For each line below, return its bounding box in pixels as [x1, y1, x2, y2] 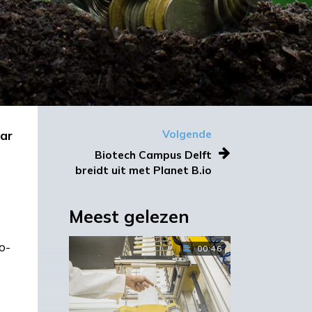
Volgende [162, 127, 212, 141]
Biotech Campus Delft [95, 148, 212, 162]
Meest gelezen [68, 205, 189, 228]
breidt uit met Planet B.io [75, 164, 212, 178]
